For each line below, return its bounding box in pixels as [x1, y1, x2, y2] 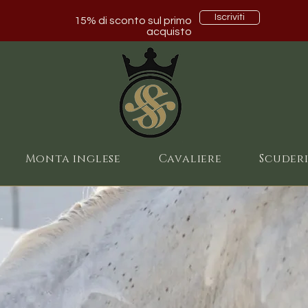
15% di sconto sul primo [74, 15, 192, 26]
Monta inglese [25, 151, 122, 166]
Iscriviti [214, 12, 245, 22]
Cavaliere [158, 151, 222, 166]
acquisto [146, 26, 192, 37]
